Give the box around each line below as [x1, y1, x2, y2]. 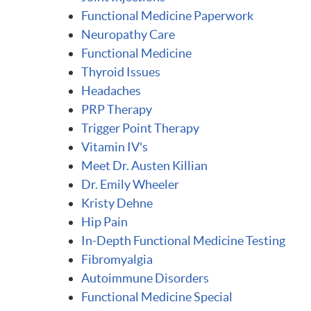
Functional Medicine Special [81, 289, 233, 304]
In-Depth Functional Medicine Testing [81, 233, 285, 248]
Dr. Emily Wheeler [81, 177, 179, 192]
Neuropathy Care [81, 27, 175, 42]
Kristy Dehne [81, 196, 153, 210]
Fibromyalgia [81, 252, 153, 267]
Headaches [81, 83, 141, 98]
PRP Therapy [81, 102, 152, 117]
